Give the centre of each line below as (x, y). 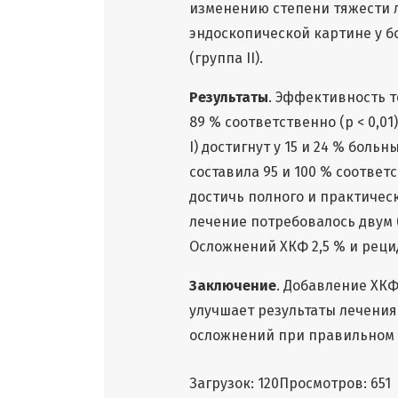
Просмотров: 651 (335, 383)
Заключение (233, 285)
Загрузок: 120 (234, 383)
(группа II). (226, 58)
